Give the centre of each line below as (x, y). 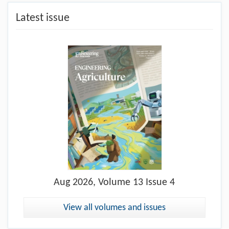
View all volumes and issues (114, 208)
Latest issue (43, 18)
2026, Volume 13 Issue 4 (123, 182)
